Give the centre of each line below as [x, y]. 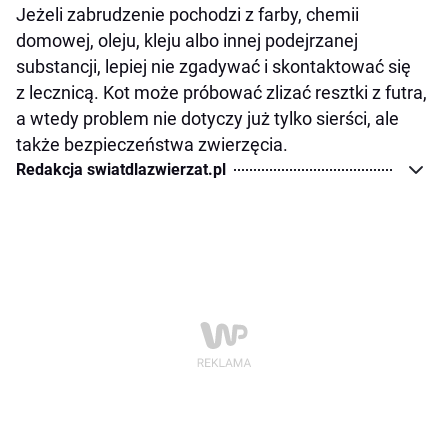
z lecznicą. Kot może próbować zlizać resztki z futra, [221, 93]
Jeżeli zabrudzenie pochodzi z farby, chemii [187, 15]
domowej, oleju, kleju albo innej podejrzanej [187, 41]
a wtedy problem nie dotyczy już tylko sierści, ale [207, 119]
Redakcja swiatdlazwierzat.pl [121, 170]
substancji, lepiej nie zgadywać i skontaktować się [213, 67]
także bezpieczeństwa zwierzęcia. [152, 145]
